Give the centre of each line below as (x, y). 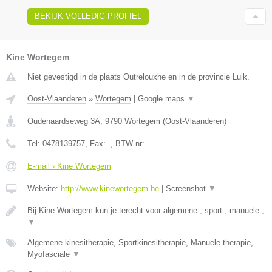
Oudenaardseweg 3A (64, 121)
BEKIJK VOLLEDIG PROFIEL (88, 16)
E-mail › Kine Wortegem (69, 166)
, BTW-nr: (129, 143)
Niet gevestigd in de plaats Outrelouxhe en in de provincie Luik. (138, 76)
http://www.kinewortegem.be (110, 188)
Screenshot (187, 188)
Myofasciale (50, 254)
